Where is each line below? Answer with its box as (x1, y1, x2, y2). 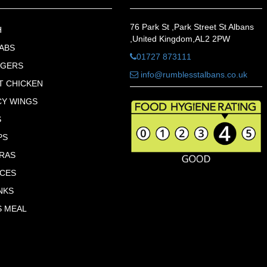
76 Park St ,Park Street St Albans (130, 21, 254, 32)
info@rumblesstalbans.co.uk (138, 69, 248, 79)
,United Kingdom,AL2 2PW (130, 33, 231, 44)
